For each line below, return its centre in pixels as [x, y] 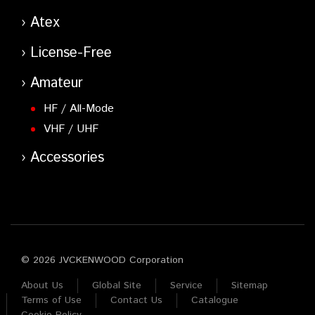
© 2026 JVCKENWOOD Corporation [102, 261]
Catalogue [215, 301]
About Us [42, 286]
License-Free [71, 53]
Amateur [57, 84]
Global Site [117, 286]
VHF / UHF [71, 129]
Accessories [67, 158]
